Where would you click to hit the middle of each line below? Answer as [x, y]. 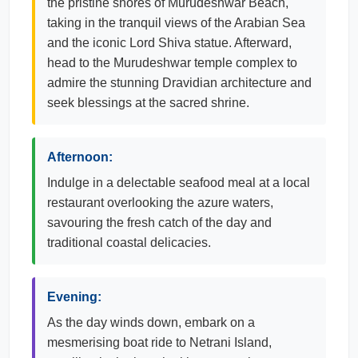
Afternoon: [80, 157]
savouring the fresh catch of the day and [159, 223]
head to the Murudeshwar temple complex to [172, 63]
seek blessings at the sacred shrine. [148, 103]
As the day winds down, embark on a [151, 322]
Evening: [74, 297]
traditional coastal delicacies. [129, 243]
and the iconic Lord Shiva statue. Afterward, [169, 43]
